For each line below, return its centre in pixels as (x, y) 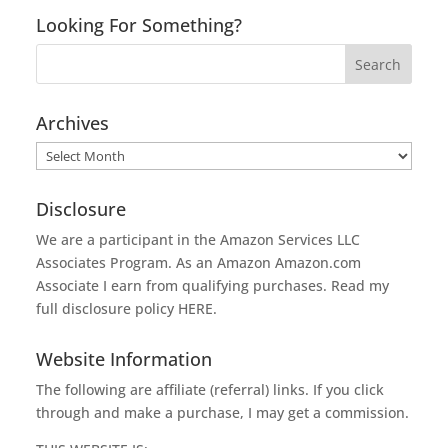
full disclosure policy (106, 308)
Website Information (123, 358)
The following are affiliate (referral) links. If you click (209, 389)
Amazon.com (317, 262)
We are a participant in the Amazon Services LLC (197, 239)
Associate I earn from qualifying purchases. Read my (212, 285)
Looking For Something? (138, 24)
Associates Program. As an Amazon (155, 262)
